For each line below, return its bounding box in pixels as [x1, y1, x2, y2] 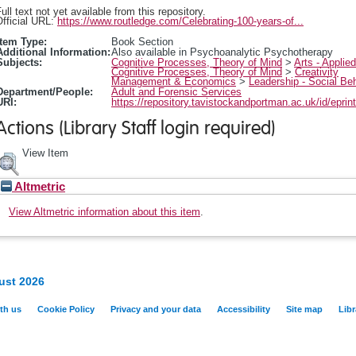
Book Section [111, 35, 173, 48]
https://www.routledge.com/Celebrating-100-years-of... [57, 14, 304, 27]
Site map [286, 304, 323, 315]
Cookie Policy [37, 304, 95, 315]
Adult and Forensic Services [111, 85, 242, 98]
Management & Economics [111, 75, 236, 87]
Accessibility [217, 304, 270, 315]
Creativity [295, 65, 339, 78]
